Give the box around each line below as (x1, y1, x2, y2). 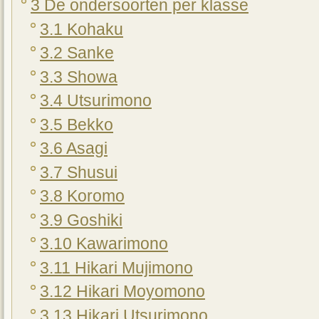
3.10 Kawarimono (40, 235, 168, 253)
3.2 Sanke (40, 44, 114, 63)
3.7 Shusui (40, 163, 117, 182)
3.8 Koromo (40, 187, 125, 206)
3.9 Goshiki (40, 211, 122, 229)
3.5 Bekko (40, 115, 113, 134)
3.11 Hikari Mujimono (40, 258, 193, 277)
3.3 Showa (40, 68, 117, 86)
